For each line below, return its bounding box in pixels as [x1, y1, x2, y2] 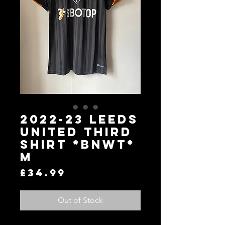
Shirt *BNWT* [20, 137, 135, 152]
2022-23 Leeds [20, 111, 139, 127]
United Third [20, 124, 132, 139]
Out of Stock [58, 195, 103, 205]
